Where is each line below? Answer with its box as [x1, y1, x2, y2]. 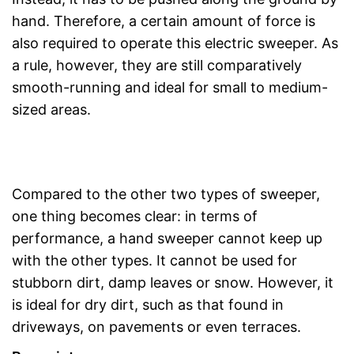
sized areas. [12, 100, 91, 118]
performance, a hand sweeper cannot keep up [12, 229, 322, 247]
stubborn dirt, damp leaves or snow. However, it [12, 273, 333, 291]
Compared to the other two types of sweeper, [12, 185, 320, 202]
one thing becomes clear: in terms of [12, 207, 258, 224]
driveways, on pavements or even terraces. [12, 318, 301, 335]
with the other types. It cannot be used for [12, 251, 297, 269]
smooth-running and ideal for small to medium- [12, 78, 328, 96]
